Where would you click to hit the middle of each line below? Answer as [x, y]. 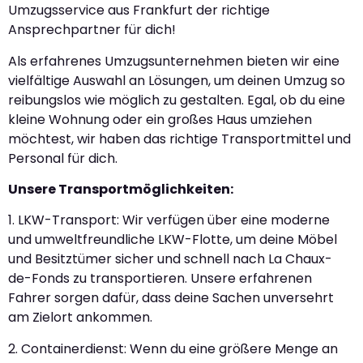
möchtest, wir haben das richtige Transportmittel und [179, 139]
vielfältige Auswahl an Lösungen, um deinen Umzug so [177, 80]
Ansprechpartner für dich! [92, 30]
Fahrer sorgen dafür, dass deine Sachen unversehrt [171, 298]
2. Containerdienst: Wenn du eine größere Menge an [173, 348]
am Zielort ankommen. [80, 318]
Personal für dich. [63, 158]
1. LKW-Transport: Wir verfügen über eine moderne [169, 220]
